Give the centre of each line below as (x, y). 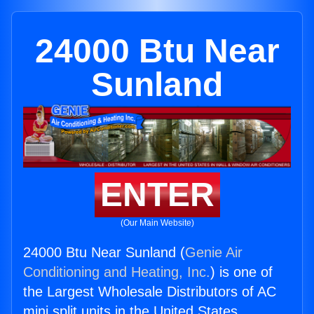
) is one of (241, 272)
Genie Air (214, 253)
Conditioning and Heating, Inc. (117, 272)
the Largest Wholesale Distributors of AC (150, 292)
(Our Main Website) (157, 223)
